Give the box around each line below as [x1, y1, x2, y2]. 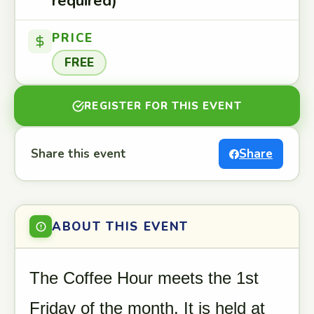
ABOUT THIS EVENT [52, 218, 189, 235]
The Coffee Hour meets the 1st [29, 268, 259, 287]
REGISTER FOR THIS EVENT [84, 99, 242, 113]
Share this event [31, 146, 126, 162]
